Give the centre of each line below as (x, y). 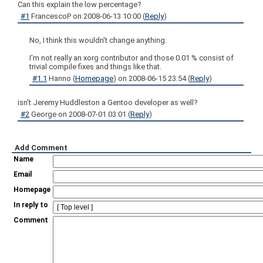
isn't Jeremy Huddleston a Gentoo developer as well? (108, 102)
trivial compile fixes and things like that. (95, 67)
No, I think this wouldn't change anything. (98, 40)
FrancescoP (52, 16)
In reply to (31, 205)
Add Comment (41, 148)
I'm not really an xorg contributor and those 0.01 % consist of (131, 58)
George (45, 114)
